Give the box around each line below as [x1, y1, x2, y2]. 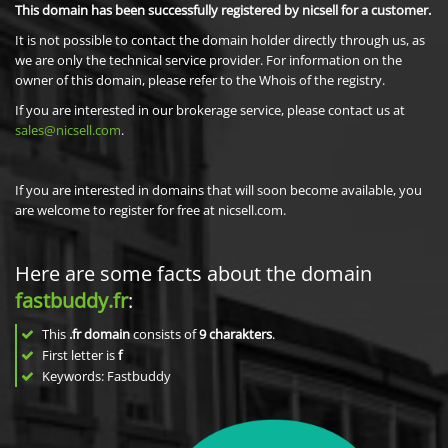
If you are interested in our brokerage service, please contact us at [15, 101, 405, 119]
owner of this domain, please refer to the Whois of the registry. [15, 71, 385, 89]
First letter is [39, 346, 118, 364]
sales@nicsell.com [15, 121, 121, 139]
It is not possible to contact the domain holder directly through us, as [15, 31, 425, 49]
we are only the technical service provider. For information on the [15, 51, 402, 69]
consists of [130, 325, 199, 343]
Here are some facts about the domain [15, 260, 372, 287]
